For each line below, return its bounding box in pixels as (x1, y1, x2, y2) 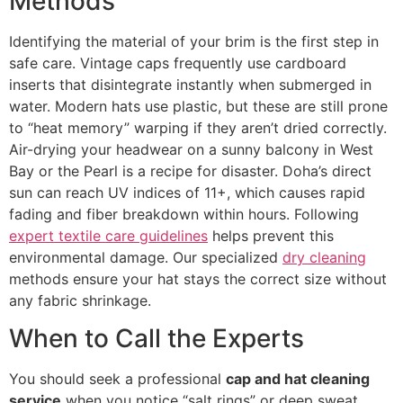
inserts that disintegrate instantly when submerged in (9, 76, 372, 94)
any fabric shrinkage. (9, 291, 151, 310)
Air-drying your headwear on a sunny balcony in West (9, 140, 373, 159)
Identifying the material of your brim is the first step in (9, 32, 379, 51)
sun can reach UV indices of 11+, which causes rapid (9, 184, 365, 202)
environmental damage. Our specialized (9, 248, 282, 267)
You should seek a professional (9, 370, 226, 389)
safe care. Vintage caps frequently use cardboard (9, 54, 346, 73)
